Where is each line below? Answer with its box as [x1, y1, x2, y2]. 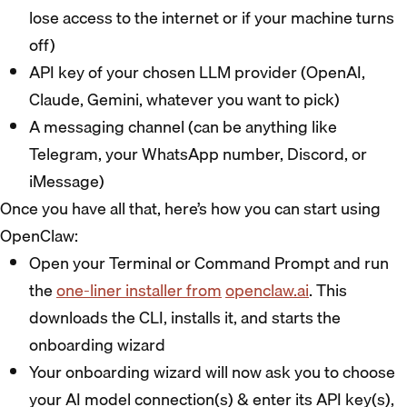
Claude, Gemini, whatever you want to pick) [29, 86, 340, 113]
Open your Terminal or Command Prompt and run [29, 250, 389, 276]
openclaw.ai [225, 277, 309, 303]
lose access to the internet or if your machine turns [29, 5, 394, 31]
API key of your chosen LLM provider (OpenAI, [29, 59, 365, 85]
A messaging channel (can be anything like [29, 114, 337, 140]
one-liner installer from [56, 277, 222, 303]
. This [309, 277, 347, 303]
